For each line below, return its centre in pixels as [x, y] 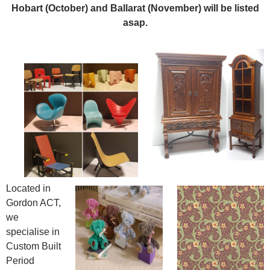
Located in [28, 189]
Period [20, 261]
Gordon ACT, [33, 203]
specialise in [33, 232]
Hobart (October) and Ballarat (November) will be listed [135, 8]
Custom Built [33, 246]
